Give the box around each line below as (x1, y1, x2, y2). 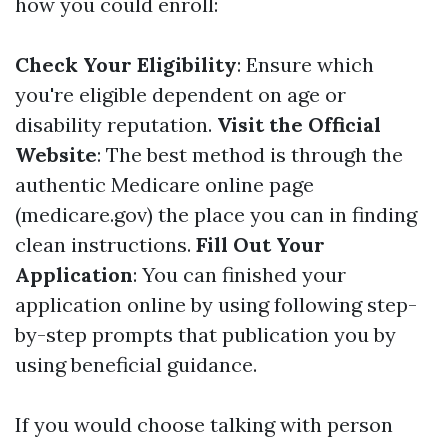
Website (15, 142, 97, 167)
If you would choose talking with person (15, 412, 393, 437)
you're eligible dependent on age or (15, 82, 346, 107)
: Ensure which (237, 52, 374, 77)
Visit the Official (217, 112, 381, 137)
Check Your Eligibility (15, 52, 237, 77)
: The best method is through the (97, 142, 403, 167)
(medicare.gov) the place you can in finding (15, 202, 417, 227)
